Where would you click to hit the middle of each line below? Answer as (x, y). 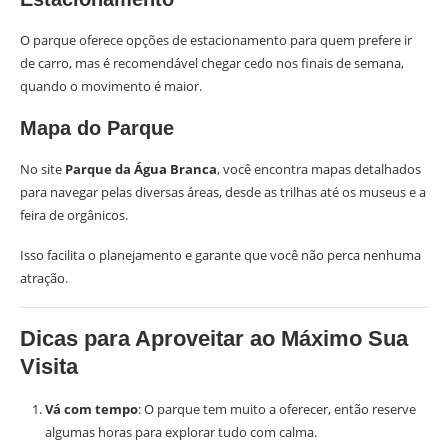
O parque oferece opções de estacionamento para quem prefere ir (216, 40)
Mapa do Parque (97, 128)
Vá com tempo (91, 409)
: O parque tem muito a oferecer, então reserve (277, 409)
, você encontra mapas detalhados (319, 169)
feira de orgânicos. (74, 215)
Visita (49, 366)
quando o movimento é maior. (111, 86)
